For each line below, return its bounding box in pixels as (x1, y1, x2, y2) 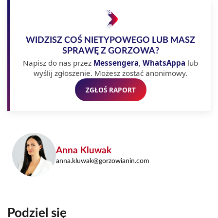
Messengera (93, 57, 139, 68)
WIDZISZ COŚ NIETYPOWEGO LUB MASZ (26, 35, 195, 45)
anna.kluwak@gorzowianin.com (56, 158, 149, 165)
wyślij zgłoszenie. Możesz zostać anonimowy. (34, 68, 187, 78)
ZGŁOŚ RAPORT (85, 85, 136, 94)
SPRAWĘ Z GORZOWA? (62, 46, 159, 55)
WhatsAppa (143, 57, 185, 68)
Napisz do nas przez (23, 57, 93, 68)
